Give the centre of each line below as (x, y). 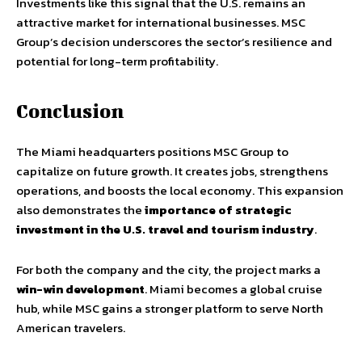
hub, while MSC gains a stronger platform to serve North (170, 308)
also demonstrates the (80, 210)
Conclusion (70, 111)
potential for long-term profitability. (117, 61)
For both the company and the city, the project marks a (168, 269)
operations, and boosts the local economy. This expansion (180, 190)
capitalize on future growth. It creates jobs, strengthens (172, 171)
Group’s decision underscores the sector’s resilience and (174, 42)
